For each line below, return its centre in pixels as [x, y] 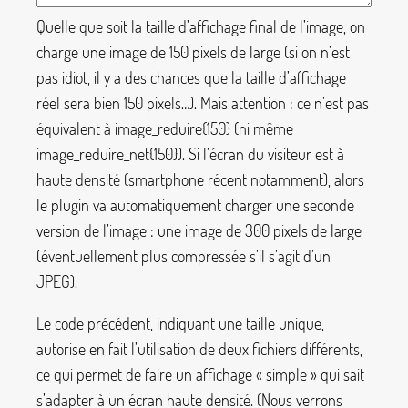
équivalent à [76, 129]
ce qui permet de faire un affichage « [149, 374]
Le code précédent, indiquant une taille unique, [180, 323]
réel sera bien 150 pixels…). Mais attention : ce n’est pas [203, 103]
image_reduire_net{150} [107, 154]
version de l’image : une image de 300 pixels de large [199, 231]
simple [286, 374]
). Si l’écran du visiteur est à [261, 154]
